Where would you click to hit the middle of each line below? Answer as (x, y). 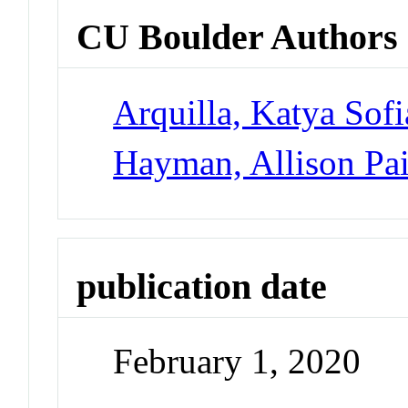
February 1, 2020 (237, 362)
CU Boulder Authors (238, 37)
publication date (202, 286)
